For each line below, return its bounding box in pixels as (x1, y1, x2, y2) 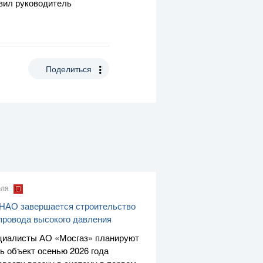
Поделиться (46, 63, 92, 75)
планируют (92, 231, 139, 244)
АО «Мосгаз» (39, 231, 93, 244)
